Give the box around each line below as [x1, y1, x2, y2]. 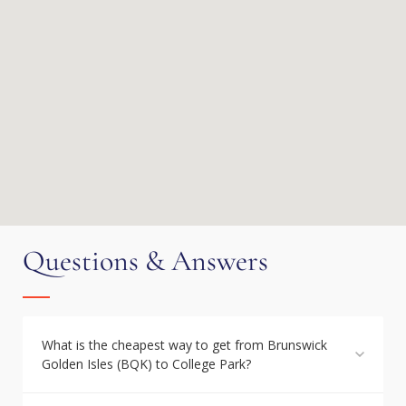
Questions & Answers [23, 243, 268, 278]
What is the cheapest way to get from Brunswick [42, 336, 327, 353]
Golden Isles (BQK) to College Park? [42, 355, 251, 372]
